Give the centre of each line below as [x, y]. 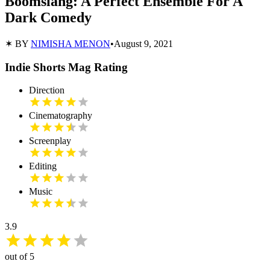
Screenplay [50, 141]
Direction [47, 90]
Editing [43, 166]
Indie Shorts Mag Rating [66, 67]
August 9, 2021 [143, 43]
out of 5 [20, 257]
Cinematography [61, 116]
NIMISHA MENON [71, 43]
